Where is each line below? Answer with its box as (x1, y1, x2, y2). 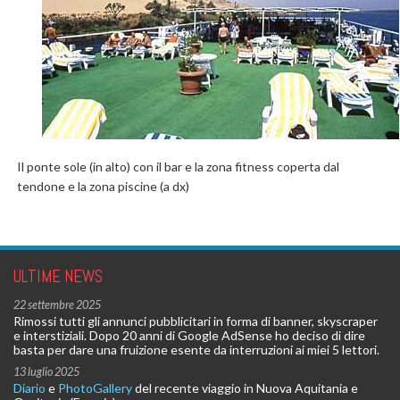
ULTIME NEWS (13, 265, 103, 287)
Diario (13, 380, 46, 396)
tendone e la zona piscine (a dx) (17, 179, 189, 194)
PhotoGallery (58, 380, 132, 396)
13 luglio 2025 (13, 365, 79, 379)
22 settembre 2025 (13, 298, 101, 312)
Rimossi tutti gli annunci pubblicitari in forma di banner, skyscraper (13, 313, 378, 329)
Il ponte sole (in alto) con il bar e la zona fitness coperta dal (17, 159, 342, 174)
